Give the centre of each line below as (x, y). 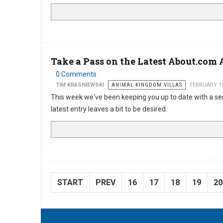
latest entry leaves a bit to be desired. (109, 109)
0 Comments (76, 74)
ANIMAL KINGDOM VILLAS (147, 85)
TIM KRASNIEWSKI (80, 85)
